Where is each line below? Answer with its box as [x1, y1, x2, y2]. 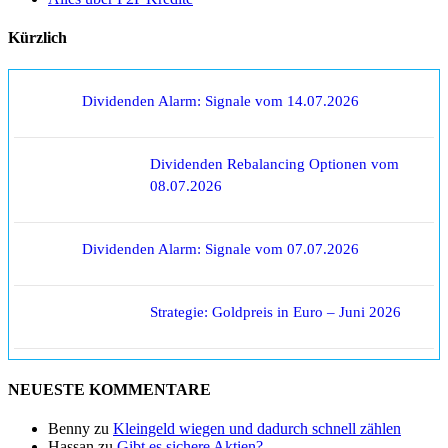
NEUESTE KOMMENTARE [8, 380, 211, 398]
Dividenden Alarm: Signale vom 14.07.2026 [82, 92, 359, 109]
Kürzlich [8, 29, 67, 47]
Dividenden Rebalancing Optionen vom [150, 155, 399, 172]
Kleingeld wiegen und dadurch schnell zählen [113, 420, 401, 438]
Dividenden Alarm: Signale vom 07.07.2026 [82, 240, 359, 257]
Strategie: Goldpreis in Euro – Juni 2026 [150, 303, 401, 320]
